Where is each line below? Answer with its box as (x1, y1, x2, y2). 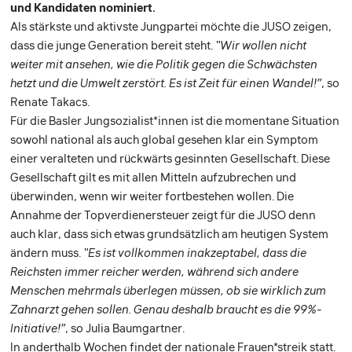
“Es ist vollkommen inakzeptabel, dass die (83, 247, 307, 259)
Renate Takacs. (10, 96, 90, 108)
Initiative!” (10, 322, 66, 335)
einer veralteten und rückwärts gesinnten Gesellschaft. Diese (10, 152, 331, 165)
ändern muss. (10, 247, 84, 259)
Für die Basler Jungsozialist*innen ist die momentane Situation (10, 115, 340, 127)
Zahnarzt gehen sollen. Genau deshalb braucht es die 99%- (10, 303, 323, 316)
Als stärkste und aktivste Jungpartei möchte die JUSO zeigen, (10, 20, 332, 33)
